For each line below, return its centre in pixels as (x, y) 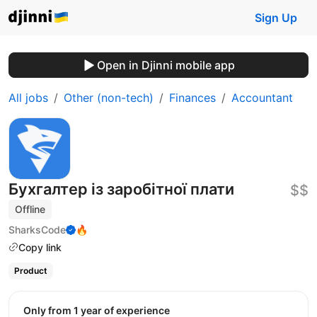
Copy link (40, 247)
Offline (30, 209)
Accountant (262, 98)
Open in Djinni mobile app (166, 65)
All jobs (28, 98)
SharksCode (37, 229)
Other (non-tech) (109, 98)
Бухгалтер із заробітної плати (121, 189)
